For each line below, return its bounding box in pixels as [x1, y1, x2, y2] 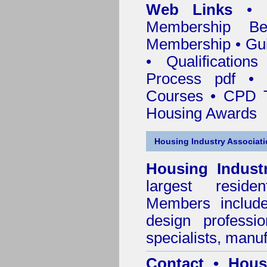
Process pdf [146, 70, 235, 87]
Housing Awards [146, 105, 257, 122]
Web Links [146, 1, 233, 18]
